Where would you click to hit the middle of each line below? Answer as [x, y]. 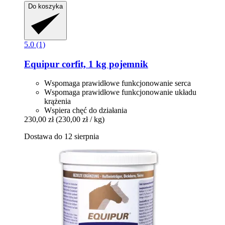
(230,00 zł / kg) [80, 120]
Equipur [42, 64]
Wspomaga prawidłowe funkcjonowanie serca [118, 83]
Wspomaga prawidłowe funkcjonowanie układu [120, 92]
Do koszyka [45, 6]
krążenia [58, 101]
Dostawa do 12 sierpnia [62, 137]
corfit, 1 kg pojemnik [104, 64]
